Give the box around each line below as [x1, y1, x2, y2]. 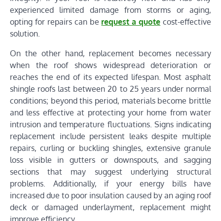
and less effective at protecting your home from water [10, 107, 211, 117]
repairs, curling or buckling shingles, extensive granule [10, 143, 211, 153]
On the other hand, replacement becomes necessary [10, 48, 211, 58]
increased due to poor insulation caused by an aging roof [10, 190, 211, 200]
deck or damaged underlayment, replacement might [10, 202, 211, 212]
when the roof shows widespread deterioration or [10, 60, 211, 70]
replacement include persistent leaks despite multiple [10, 131, 211, 141]
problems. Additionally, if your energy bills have [10, 178, 211, 188]
